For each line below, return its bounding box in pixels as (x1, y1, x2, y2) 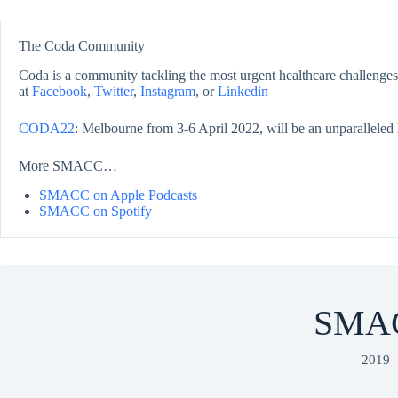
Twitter (94, 83, 133, 99)
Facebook (32, 83, 87, 99)
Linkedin (218, 83, 268, 99)
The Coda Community (19, 37, 145, 53)
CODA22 (19, 120, 75, 136)
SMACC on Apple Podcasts (39, 187, 197, 203)
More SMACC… (19, 157, 117, 173)
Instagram (140, 83, 195, 99)
